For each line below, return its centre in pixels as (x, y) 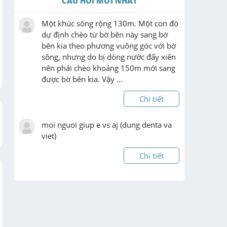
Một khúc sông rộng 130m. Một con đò (110, 23)
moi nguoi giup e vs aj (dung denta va (107, 124)
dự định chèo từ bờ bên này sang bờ (105, 34)
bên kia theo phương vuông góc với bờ (109, 45)
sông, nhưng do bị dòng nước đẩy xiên (109, 56)
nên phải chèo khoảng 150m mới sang (108, 68)
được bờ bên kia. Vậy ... (82, 79)
